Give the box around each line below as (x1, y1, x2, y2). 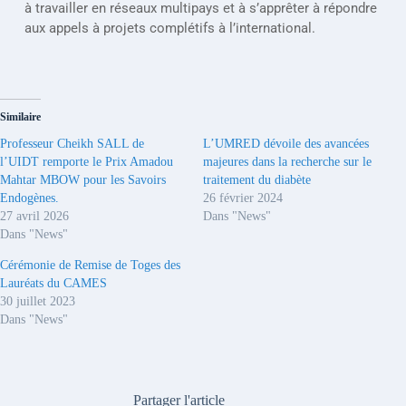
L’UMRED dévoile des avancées (203, 137, 369, 150)
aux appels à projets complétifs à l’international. (24, 20, 315, 36)
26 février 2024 (203, 191, 283, 205)
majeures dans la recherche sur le (203, 155, 372, 169)
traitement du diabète (203, 173, 311, 187)
